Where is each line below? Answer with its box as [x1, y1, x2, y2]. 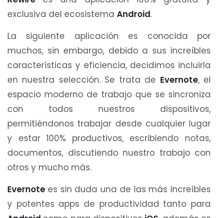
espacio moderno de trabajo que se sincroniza [7, 88, 211, 100]
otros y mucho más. [7, 161, 91, 173]
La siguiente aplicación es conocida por [7, 30, 211, 42]
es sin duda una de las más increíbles [47, 183, 211, 195]
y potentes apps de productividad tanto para [7, 198, 211, 210]
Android [117, 8, 150, 20]
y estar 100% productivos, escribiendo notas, [7, 132, 211, 144]
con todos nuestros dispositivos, [7, 103, 211, 115]
